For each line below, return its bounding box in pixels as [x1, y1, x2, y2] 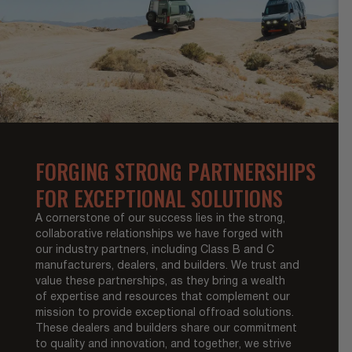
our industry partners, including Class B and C [35, 245, 274, 256]
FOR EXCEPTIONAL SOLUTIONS [35, 182, 283, 214]
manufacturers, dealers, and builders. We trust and [35, 261, 299, 272]
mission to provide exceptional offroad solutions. [35, 308, 294, 319]
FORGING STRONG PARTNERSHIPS [35, 156, 316, 188]
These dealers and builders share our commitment [35, 324, 297, 335]
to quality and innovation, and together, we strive [35, 339, 291, 350]
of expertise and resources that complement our [35, 292, 290, 303]
